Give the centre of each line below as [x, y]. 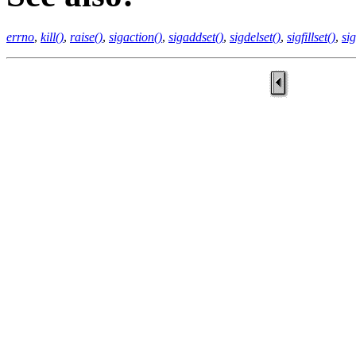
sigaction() [135, 37]
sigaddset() [196, 37]
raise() [86, 37]
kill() [52, 37]
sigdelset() [255, 37]
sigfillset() [311, 37]
